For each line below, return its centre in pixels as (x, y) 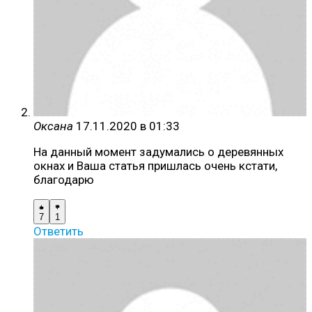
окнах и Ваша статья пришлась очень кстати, (155, 166)
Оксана (53, 126)
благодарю (64, 180)
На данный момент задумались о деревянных (158, 152)
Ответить (58, 232)
